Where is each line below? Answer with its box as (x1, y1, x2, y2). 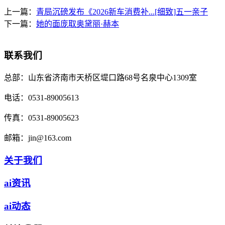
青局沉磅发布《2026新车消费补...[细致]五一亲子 (36, 8, 208, 17)
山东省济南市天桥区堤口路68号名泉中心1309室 (28, 73, 197, 82)
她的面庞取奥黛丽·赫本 (36, 20, 119, 29)
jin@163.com (28, 133, 71, 142)
